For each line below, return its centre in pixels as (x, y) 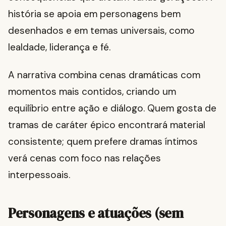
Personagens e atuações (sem (96, 213)
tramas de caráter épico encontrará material (107, 125)
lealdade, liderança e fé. (59, 47)
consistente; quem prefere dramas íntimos (103, 142)
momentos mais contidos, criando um (92, 92)
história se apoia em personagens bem (94, 14)
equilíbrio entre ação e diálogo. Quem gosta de (112, 108)
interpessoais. (39, 175)
